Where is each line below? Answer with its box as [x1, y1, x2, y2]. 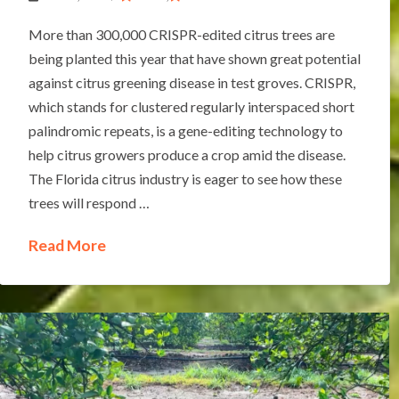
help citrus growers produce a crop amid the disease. [28, 146, 346, 164]
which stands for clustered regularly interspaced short [28, 98, 354, 116]
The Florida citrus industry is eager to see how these [28, 170, 342, 188]
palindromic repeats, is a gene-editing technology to [28, 122, 343, 140]
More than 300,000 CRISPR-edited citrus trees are [28, 26, 335, 44]
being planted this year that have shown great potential [28, 50, 361, 68]
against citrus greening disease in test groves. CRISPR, [28, 74, 355, 92]
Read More [28, 236, 106, 256]
